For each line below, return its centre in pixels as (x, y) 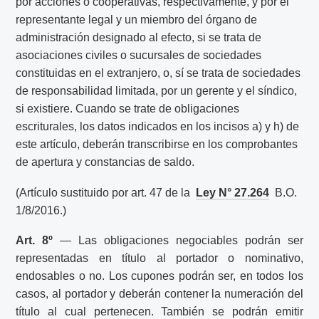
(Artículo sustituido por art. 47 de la (105, 192)
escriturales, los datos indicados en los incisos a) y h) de (158, 126)
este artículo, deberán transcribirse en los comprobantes (157, 144)
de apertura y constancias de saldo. (105, 162)
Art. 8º (35, 241)
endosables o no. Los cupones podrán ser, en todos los (159, 276)
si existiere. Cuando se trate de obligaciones (128, 108)
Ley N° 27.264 (233, 192)
